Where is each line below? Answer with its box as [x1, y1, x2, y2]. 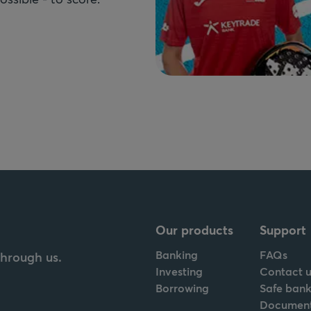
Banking [155, 246, 198, 262]
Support [260, 221, 306, 238]
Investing [155, 263, 203, 278]
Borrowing [155, 280, 209, 295]
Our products [155, 221, 233, 238]
